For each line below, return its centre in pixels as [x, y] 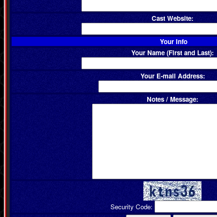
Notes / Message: [172, 99]
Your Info [173, 41]
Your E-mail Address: [172, 76]
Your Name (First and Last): [172, 53]
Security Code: [132, 207]
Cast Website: [172, 18]
